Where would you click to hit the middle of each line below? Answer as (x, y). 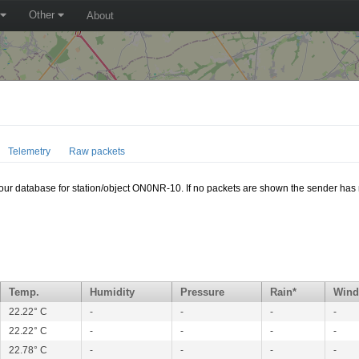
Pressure (203, 292)
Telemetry (30, 151)
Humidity (113, 292)
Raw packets (97, 151)
